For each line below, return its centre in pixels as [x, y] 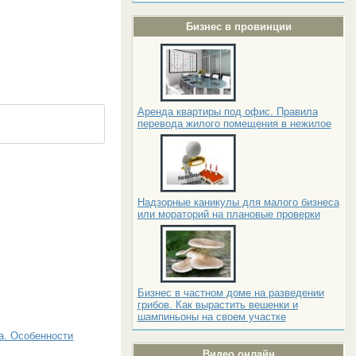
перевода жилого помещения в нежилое [234, 124]
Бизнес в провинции [238, 27]
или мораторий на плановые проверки [228, 214]
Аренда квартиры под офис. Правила [227, 112]
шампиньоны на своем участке [211, 317]
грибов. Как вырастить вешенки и [217, 305]
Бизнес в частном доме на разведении [230, 293]
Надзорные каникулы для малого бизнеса [238, 202]
